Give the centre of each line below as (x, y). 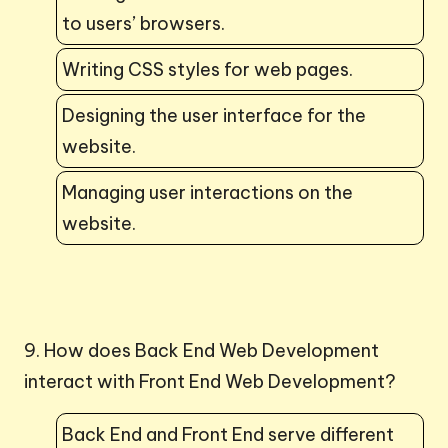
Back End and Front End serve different (228, 434)
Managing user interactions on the (207, 192)
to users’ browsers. (143, 23)
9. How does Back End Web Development (201, 350)
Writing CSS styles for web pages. (207, 69)
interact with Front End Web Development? (210, 381)
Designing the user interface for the (214, 115)
